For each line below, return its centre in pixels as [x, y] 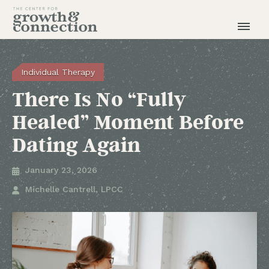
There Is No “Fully [99, 98]
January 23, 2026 [61, 170]
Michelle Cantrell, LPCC [74, 189]
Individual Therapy [58, 72]
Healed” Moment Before [128, 121]
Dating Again [76, 144]
